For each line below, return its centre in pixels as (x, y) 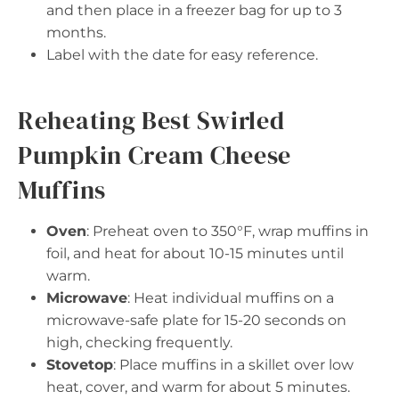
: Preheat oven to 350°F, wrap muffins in (228, 231)
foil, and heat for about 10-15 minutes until (195, 253)
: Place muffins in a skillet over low (233, 364)
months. (76, 32)
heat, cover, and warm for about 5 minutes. (198, 387)
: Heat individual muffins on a (231, 297)
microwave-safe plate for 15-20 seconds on (196, 320)
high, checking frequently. (139, 342)
